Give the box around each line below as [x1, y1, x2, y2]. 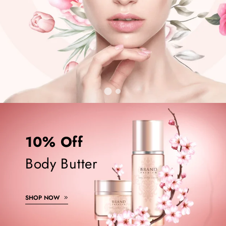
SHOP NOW [25, 193, 62, 202]
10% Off [25, 132, 83, 152]
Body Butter [25, 153, 98, 174]
